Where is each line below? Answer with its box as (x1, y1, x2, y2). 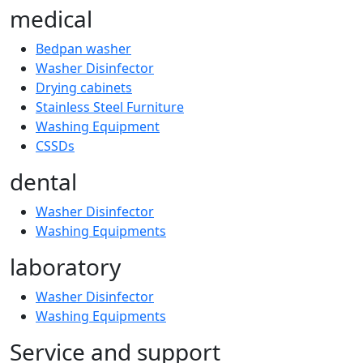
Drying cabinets (36, 79, 132, 96)
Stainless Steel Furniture (36, 98, 184, 116)
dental (10, 166, 77, 197)
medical (10, 3, 92, 34)
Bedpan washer (36, 40, 131, 58)
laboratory (10, 251, 121, 282)
